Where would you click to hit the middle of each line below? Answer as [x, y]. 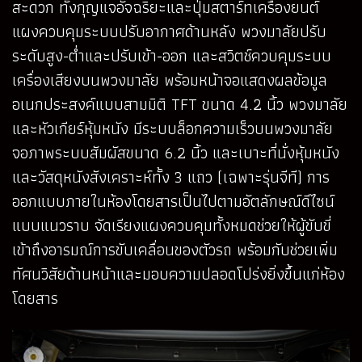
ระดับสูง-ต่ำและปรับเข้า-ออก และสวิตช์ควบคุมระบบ [172, 55]
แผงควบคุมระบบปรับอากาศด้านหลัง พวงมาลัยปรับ [169, 31]
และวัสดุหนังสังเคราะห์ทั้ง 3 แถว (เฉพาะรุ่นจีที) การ [171, 177]
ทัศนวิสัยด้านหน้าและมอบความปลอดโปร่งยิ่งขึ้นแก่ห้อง [179, 274]
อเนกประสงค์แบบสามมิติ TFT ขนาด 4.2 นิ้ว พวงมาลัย [180, 104]
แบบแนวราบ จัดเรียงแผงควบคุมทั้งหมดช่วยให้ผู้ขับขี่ [172, 225]
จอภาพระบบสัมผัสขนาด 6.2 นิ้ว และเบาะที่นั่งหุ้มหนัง [176, 152]
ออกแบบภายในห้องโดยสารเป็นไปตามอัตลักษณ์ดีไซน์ [173, 201]
